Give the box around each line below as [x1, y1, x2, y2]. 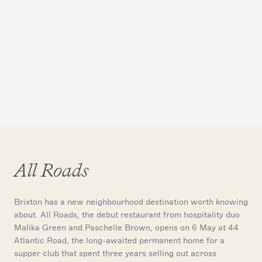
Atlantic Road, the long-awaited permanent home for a [14, 235, 225, 246]
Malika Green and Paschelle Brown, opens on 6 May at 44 [14, 222, 239, 233]
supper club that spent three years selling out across [14, 248, 216, 258]
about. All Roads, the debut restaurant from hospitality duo [14, 209, 240, 220]
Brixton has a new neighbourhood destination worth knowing [14, 196, 248, 207]
